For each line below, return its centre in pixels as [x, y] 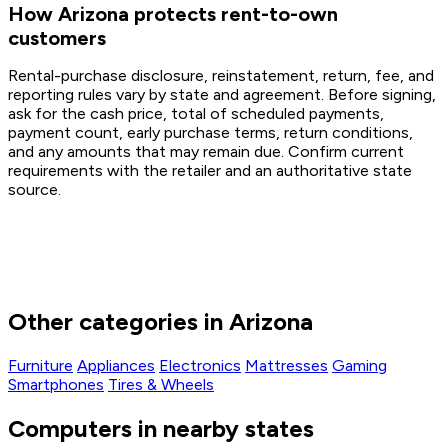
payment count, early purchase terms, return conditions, [210, 133]
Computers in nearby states [161, 429]
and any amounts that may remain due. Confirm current [206, 152]
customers [57, 37]
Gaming [359, 366]
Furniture [40, 366]
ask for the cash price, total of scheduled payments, [196, 114]
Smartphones [56, 385]
